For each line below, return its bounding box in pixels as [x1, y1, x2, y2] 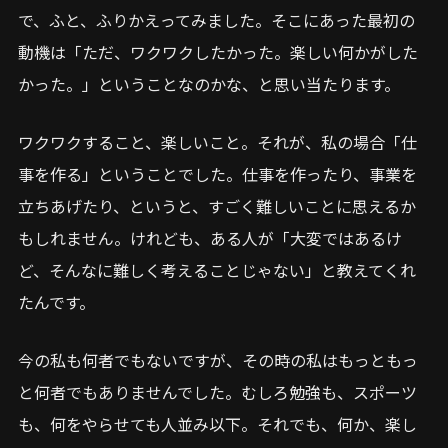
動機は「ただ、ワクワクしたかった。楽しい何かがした [18, 39, 418, 64]
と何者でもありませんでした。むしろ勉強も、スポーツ [18, 379, 417, 404]
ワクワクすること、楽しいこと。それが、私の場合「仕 [18, 129, 417, 154]
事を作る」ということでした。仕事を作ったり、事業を [18, 161, 417, 186]
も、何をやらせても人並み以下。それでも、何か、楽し [18, 411, 417, 436]
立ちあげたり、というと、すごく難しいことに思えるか [18, 193, 416, 218]
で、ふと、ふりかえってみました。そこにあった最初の [18, 7, 415, 32]
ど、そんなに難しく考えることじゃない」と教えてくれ [18, 257, 416, 282]
